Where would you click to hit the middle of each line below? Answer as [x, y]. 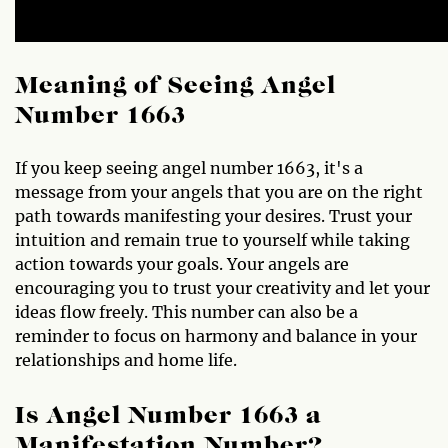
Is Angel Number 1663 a [168, 417]
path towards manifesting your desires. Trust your [213, 216]
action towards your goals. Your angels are [182, 264]
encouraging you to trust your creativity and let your [222, 288]
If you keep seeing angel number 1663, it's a [189, 168]
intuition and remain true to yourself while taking [212, 240]
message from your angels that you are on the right [219, 192]
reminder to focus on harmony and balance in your [216, 336]
